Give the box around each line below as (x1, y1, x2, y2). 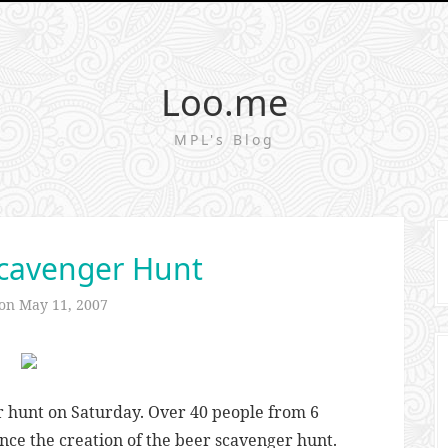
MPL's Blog (173, 130, 275, 149)
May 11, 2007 (18, 295, 108, 314)
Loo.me (160, 78, 288, 127)
